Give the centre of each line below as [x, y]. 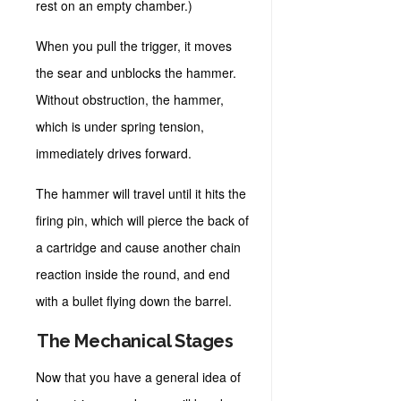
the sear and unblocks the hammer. [136, 73]
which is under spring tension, [120, 126]
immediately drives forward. [114, 153]
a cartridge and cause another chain [138, 247]
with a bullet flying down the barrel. [134, 301]
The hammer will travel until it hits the [141, 193]
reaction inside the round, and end [133, 274]
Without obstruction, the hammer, [130, 99]
